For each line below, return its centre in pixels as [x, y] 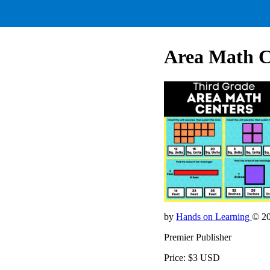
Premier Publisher [198, 237]
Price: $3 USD [192, 257]
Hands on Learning [214, 216]
